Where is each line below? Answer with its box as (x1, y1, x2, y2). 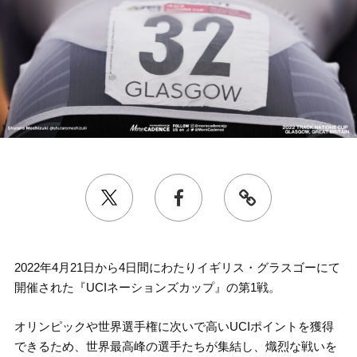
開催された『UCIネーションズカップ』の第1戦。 (14, 280, 280, 295)
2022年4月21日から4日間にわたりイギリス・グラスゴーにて (14, 261, 340, 275)
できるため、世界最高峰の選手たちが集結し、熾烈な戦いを (14, 339, 337, 354)
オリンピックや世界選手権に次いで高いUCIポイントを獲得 (14, 320, 334, 334)
